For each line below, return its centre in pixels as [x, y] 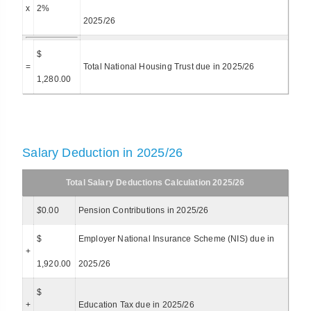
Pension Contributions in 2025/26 [143, 211]
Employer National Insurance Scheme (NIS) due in [176, 239]
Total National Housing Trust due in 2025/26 [169, 66]
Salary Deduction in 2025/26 [103, 153]
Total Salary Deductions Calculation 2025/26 [155, 183]
